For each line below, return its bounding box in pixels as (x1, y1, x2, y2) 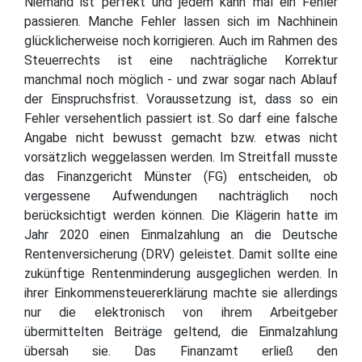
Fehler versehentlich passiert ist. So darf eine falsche (24, 110, 338, 126)
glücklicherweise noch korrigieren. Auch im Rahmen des (24, 32, 338, 48)
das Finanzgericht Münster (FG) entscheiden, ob (24, 168, 338, 184)
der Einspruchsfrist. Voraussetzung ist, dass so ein (24, 90, 338, 107)
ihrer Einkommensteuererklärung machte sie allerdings (24, 284, 338, 301)
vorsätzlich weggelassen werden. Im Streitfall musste (24, 149, 338, 165)
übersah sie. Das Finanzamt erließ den (24, 343, 338, 359)
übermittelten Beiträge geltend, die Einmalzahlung (24, 323, 338, 339)
